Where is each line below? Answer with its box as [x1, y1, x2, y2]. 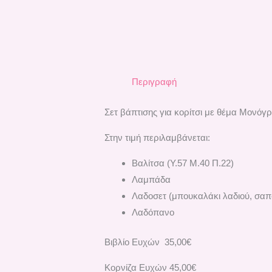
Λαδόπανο [132, 206, 175, 217]
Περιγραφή [132, 76, 177, 87]
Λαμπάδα [132, 174, 171, 185]
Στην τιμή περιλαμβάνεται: [104, 132, 211, 143]
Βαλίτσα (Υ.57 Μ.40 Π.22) [132, 157, 234, 168]
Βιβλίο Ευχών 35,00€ [104, 237, 192, 248]
